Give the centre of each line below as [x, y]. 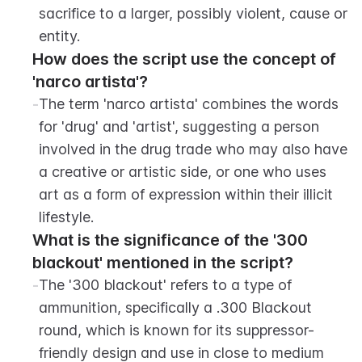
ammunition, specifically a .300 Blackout [175, 307]
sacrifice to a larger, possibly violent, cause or [193, 13]
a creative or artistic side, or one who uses [183, 172]
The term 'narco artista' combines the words [189, 104]
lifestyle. [66, 217]
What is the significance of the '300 [170, 240]
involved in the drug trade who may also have [193, 149]
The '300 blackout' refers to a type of [165, 285]
